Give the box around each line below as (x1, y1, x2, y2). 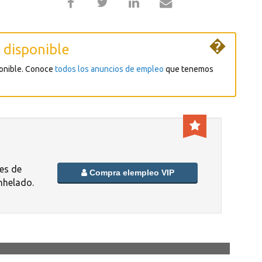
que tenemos (164, 64, 213, 74)
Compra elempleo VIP (87, 168, 174, 178)
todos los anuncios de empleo (55, 64, 164, 74)
